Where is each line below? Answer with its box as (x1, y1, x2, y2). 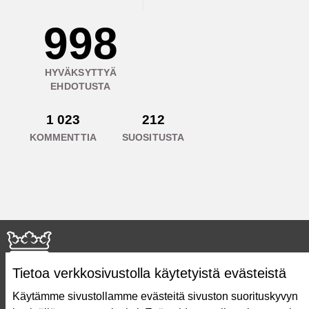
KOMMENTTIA (29, 131, 97, 143)
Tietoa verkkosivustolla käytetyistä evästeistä (12, 266, 286, 281)
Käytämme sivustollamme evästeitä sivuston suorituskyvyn (12, 290, 298, 303)
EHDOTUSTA (50, 80, 111, 92)
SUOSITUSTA (121, 131, 185, 143)
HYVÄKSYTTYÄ (44, 66, 117, 78)
